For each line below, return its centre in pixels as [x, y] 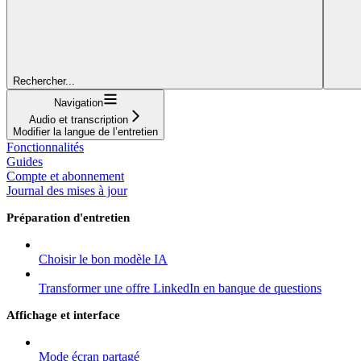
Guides [25, 161]
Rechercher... [44, 81]
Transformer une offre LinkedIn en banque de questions [180, 288]
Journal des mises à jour [67, 190]
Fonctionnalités [45, 147]
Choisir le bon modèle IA [103, 259]
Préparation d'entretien [68, 217]
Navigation [78, 102]
